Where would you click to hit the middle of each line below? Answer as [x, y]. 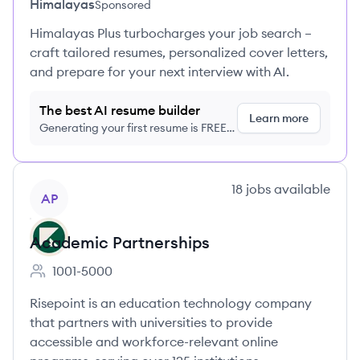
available [301, 189]
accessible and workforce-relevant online [154, 342]
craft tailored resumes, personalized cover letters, [179, 52]
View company [74, 188]
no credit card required [99, 144]
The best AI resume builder [120, 110]
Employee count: [79, 279]
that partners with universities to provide [151, 322]
